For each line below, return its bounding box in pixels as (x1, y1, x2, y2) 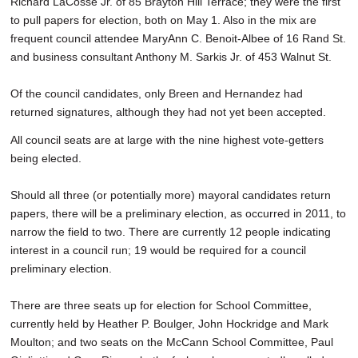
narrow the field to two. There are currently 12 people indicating (10, 225, 331, 239)
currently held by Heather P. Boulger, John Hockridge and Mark (10, 317, 328, 331)
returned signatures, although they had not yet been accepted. (10, 105, 326, 119)
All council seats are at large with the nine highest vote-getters (10, 133, 324, 147)
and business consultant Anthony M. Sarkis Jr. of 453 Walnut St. (10, 50, 338, 64)
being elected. (10, 152, 82, 165)
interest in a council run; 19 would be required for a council (10, 244, 306, 257)
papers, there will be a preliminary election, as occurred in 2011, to (10, 207, 346, 221)
